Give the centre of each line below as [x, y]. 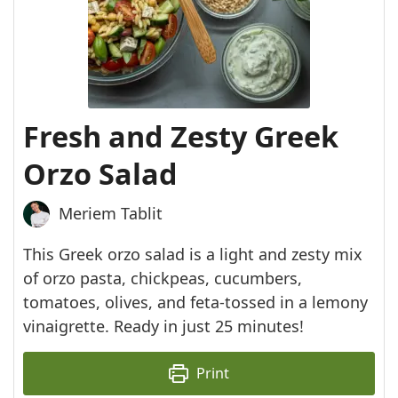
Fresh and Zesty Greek [181, 135]
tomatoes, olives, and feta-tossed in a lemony [196, 302]
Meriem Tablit [111, 214]
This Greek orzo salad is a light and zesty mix [193, 254]
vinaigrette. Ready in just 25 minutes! [164, 326]
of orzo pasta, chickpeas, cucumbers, [163, 278]
